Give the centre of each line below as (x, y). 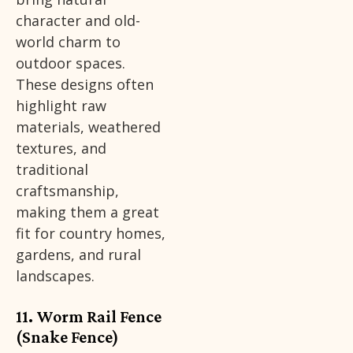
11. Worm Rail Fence (89, 316)
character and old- (78, 20)
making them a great (87, 212)
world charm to (68, 41)
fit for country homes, (91, 233)
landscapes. (55, 275)
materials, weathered (88, 126)
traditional (52, 169)
